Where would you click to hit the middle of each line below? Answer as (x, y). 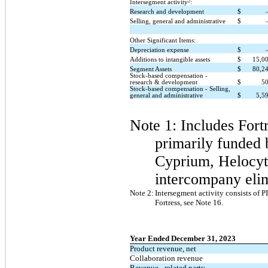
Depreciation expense (159, 50)
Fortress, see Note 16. (189, 202)
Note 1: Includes (184, 125)
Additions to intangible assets (170, 59)
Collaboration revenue (166, 258)
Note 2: (142, 193)
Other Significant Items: (163, 40)
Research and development (167, 11)
